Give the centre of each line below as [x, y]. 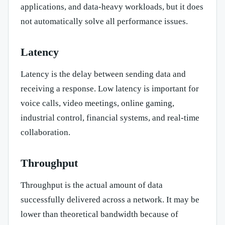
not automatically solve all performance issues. [104, 22]
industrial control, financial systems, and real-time [110, 118]
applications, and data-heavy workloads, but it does [112, 7]
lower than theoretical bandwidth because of [99, 214]
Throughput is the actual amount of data [92, 185]
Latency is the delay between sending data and [103, 74]
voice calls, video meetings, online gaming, [97, 103]
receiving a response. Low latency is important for [110, 89]
